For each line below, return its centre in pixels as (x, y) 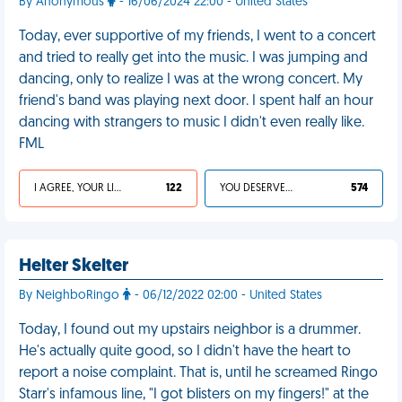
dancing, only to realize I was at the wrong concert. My (191, 80)
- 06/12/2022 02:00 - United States (227, 296)
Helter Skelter (74, 267)
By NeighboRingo (71, 296)
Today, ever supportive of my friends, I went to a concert (197, 37)
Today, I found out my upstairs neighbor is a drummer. (190, 330)
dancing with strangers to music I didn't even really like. (192, 123)
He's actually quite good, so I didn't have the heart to (185, 352)
